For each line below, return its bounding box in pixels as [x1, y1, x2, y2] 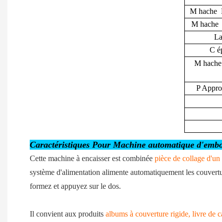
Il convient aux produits [30, 210, 106, 219]
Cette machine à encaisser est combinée [30, 154, 155, 163]
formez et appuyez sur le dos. [30, 182, 121, 191]
